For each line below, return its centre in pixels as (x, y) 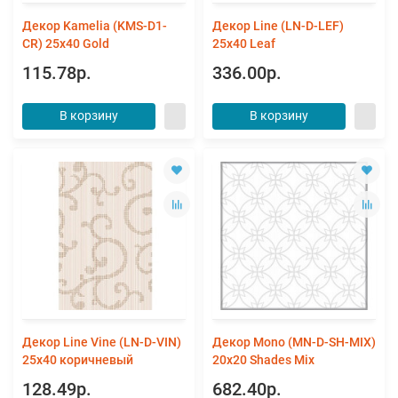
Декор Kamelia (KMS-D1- (95, 25)
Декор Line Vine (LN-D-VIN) (102, 342)
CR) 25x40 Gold (66, 43)
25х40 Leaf (244, 43)
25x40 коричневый (78, 360)
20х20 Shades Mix (263, 360)
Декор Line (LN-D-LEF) (278, 25)
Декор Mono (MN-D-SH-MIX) (294, 342)
